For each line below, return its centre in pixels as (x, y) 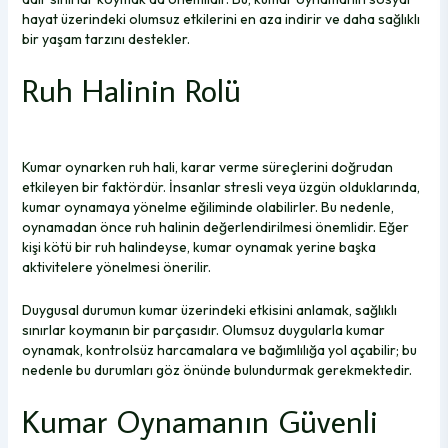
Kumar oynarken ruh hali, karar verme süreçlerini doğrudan (207, 167)
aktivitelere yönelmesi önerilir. (116, 267)
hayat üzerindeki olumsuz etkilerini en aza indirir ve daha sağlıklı (220, 19)
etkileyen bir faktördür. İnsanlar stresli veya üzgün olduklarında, (220, 187)
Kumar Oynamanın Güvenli (199, 421)
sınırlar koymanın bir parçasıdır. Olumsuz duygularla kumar (203, 329)
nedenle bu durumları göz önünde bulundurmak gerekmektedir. (216, 369)
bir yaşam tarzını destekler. (105, 39)
